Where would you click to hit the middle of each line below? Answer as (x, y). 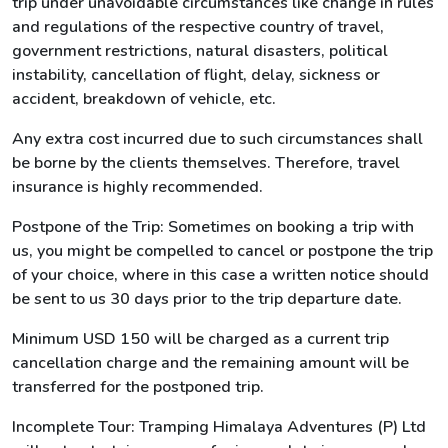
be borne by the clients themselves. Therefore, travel (206, 163)
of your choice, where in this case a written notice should (220, 275)
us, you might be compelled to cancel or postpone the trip (222, 251)
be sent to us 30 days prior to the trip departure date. (207, 299)
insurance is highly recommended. (137, 187)
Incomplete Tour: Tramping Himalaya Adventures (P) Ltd (219, 427)
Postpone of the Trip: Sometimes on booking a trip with (213, 227)
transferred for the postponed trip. (138, 387)
